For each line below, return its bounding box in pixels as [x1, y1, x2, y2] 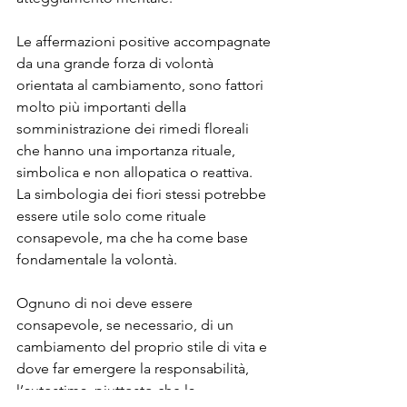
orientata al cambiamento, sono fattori [16, 76, 267, 94]
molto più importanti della [16, 98, 190, 116]
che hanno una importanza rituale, [16, 142, 239, 160]
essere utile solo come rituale [16, 207, 210, 225]
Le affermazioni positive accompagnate [16, 33, 274, 51]
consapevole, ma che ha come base [16, 229, 252, 247]
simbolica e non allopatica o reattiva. [16, 164, 253, 182]
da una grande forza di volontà [16, 55, 217, 73]
